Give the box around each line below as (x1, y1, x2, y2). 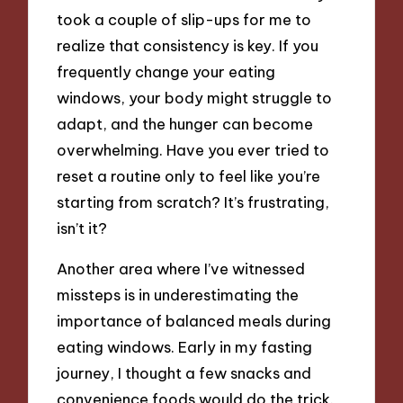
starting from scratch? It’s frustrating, (57, 193, 330, 212)
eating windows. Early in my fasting (57, 336, 313, 356)
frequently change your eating (57, 62, 276, 82)
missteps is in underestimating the (57, 284, 300, 304)
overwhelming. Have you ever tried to (57, 140, 330, 160)
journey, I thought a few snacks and (57, 363, 312, 382)
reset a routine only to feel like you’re (57, 166, 321, 186)
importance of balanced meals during (57, 310, 332, 330)
